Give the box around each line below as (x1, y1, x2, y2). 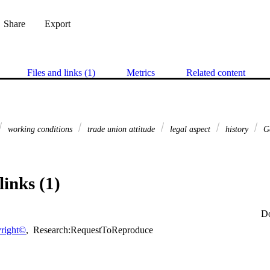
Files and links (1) (27, 67, 95, 78)
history (223, 124, 251, 134)
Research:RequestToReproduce (31, 225, 153, 236)
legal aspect (168, 124, 213, 134)
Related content (186, 67, 245, 78)
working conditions (5, 124, 75, 134)
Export (45, 19, 71, 30)
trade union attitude (85, 124, 157, 134)
